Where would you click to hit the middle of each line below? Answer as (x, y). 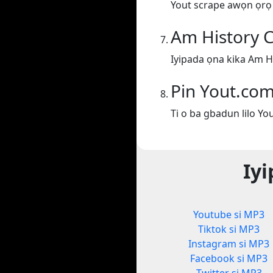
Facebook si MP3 (229, 259)
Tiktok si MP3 (229, 229)
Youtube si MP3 (229, 215)
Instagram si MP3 (229, 244)
